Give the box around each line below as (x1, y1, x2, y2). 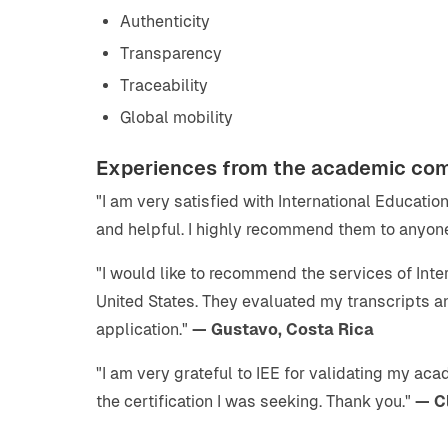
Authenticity (120, 12, 210, 31)
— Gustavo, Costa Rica (192, 320, 374, 339)
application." (96, 320, 192, 339)
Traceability (120, 76, 208, 95)
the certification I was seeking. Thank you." (96, 392, 415, 411)
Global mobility (120, 108, 233, 127)
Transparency (120, 44, 222, 63)
